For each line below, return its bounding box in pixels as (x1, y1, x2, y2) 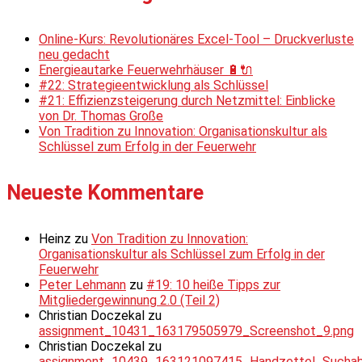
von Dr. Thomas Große (39, 107, 163, 124)
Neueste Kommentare (6, 181, 204, 205)
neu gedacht (39, 46, 110, 62)
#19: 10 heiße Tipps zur (146, 277, 280, 293)
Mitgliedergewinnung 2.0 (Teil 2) (39, 293, 220, 309)
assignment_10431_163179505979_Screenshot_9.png (39, 323, 354, 339)
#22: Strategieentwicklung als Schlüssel (39, 77, 268, 93)
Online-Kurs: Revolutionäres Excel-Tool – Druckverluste (39, 31, 354, 47)
